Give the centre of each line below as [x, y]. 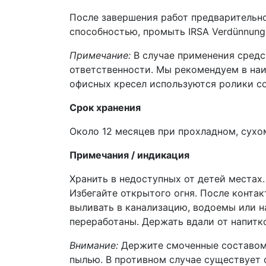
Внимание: [94, 245]
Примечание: [102, 55]
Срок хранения [105, 107]
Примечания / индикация [129, 155]
